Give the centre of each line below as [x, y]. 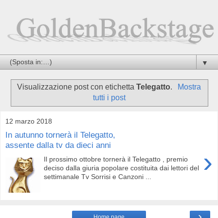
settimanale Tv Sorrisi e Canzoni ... [98, 176]
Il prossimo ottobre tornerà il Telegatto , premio [116, 159]
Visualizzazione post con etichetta [77, 87]
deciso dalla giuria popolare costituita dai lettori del [122, 168]
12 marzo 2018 [29, 121]
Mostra [189, 87]
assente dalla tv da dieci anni [58, 145]
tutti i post [109, 97]
